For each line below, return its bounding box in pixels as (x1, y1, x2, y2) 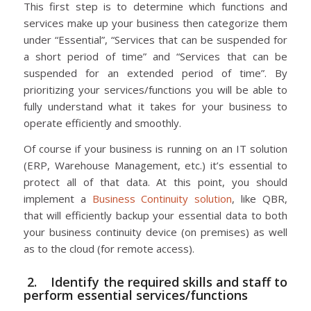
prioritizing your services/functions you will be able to (23, 82, 288, 96)
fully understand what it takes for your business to (23, 99, 288, 113)
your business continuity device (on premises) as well (23, 224, 288, 239)
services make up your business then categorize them (23, 15, 288, 30)
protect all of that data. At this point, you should (23, 174, 288, 189)
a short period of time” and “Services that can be (23, 49, 288, 63)
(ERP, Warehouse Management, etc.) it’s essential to (23, 158, 288, 172)
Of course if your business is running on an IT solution (23, 141, 288, 155)
